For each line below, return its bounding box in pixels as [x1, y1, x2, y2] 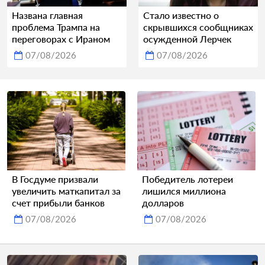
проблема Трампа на [12, 21, 100, 33]
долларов [142, 196, 184, 208]
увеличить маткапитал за [12, 185, 121, 196]
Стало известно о [143, 9, 219, 21]
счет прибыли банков [12, 196, 105, 208]
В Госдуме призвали [12, 173, 98, 185]
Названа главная [12, 9, 83, 21]
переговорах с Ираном [12, 33, 110, 45]
